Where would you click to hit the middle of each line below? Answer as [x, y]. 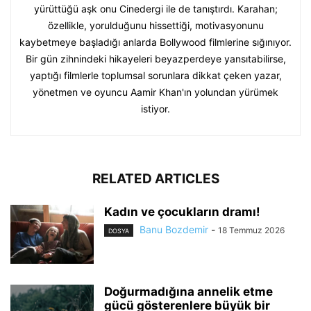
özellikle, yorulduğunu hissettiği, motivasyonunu [155, 25]
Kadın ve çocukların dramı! [182, 211]
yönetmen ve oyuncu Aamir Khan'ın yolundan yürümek [155, 92]
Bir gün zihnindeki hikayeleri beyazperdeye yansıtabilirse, [155, 58]
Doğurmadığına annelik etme [188, 291]
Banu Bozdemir [174, 229]
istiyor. [155, 108]
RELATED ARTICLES [155, 178]
